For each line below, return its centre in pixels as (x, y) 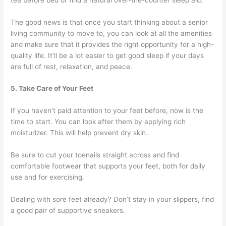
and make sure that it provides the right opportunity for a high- (112, 44)
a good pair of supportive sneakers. (68, 211)
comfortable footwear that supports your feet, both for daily (108, 166)
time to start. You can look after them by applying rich (98, 122)
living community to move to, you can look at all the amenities (111, 33)
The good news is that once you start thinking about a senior (109, 22)
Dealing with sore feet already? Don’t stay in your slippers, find (112, 200)
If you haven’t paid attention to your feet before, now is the (107, 111)
